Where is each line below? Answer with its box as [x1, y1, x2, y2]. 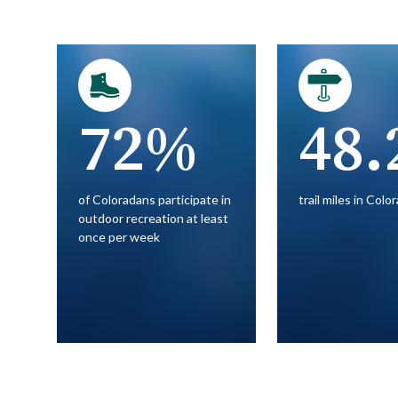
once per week [78, 228, 160, 244]
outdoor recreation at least [78, 210, 228, 226]
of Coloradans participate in [78, 191, 231, 207]
